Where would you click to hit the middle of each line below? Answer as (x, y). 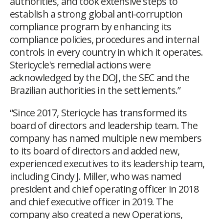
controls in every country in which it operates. (107, 52)
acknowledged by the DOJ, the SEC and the (100, 78)
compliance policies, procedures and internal (104, 40)
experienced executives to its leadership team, (107, 164)
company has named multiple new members (106, 138)
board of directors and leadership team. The (104, 126)
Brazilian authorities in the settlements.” (95, 90)
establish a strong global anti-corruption (96, 14)
